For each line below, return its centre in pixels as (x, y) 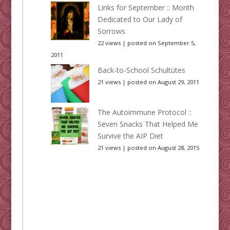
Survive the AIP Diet (130, 136)
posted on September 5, (161, 43)
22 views (109, 43)
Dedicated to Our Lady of (140, 19)
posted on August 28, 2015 (163, 147)
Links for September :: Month (146, 7)
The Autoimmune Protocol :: (144, 112)
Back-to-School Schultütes (141, 70)
